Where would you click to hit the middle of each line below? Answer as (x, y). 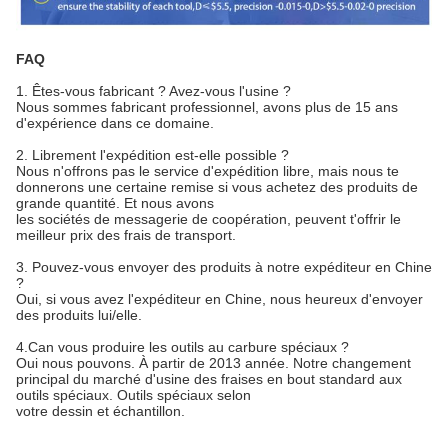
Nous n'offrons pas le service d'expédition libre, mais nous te (207, 171)
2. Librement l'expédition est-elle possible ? (152, 155)
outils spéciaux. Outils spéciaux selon (133, 395)
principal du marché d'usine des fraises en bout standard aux (209, 379)
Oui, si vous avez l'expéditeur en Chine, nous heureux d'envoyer (219, 299)
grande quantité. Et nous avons (115, 203)
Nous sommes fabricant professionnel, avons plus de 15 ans (207, 107)
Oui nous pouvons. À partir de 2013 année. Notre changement (213, 363)
